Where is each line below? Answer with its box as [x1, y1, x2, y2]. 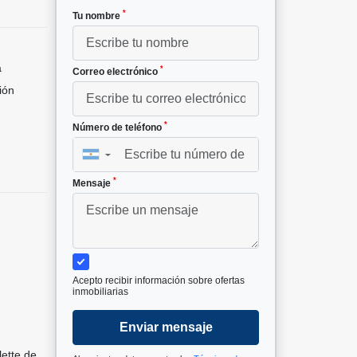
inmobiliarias [73, 285, 128, 297]
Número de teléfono [73, 121, 164, 133]
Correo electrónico [73, 65, 160, 77]
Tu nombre [73, 10, 123, 22]
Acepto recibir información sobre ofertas [73, 274, 245, 286]
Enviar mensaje [119, 320, 213, 334]
